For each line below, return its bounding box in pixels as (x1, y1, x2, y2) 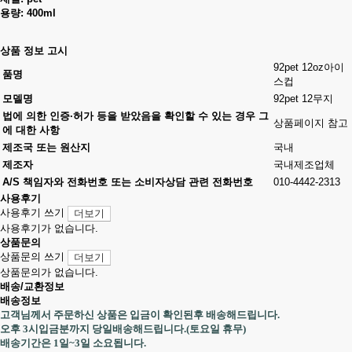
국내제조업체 (273, 159, 335, 170)
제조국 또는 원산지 (2, 141, 90, 153)
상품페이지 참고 (273, 117, 348, 129)
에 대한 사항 (2, 124, 60, 136)
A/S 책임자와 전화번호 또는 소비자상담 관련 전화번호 (2, 176, 253, 188)
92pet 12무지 (273, 93, 333, 104)
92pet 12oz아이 (273, 61, 344, 73)
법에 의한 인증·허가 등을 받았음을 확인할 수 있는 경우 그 (2, 110, 269, 122)
